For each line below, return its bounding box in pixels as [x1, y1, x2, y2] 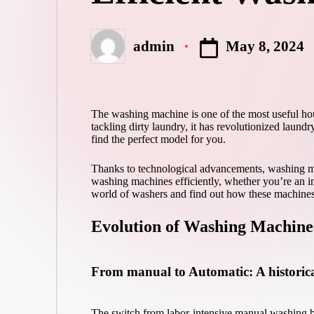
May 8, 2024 [226, 38, 305, 55]
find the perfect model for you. [90, 133, 226, 146]
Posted [90, 45, 132, 62]
